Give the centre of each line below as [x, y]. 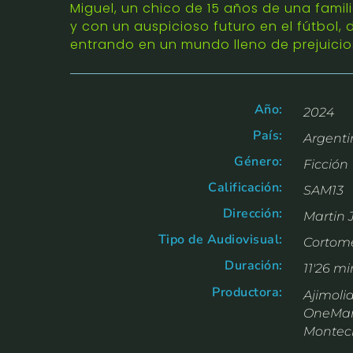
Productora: [247, 292]
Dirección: [253, 213]
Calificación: [245, 187]
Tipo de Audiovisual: [220, 239]
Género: [258, 161]
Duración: [254, 265]
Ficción [325, 164]
